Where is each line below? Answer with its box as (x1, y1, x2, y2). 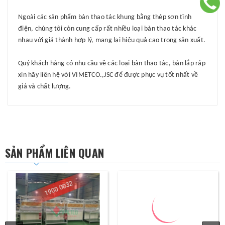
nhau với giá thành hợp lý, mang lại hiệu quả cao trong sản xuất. (18, 36, 205, 44)
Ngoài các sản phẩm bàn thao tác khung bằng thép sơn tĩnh (18, 13, 191, 21)
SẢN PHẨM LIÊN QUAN (5, 144, 104, 161)
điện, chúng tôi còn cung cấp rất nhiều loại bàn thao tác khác (18, 25, 197, 33)
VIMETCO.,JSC (72, 71, 113, 79)
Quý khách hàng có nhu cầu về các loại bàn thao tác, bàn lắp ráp (18, 59, 205, 67)
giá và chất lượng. (18, 82, 71, 90)
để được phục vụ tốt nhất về (113, 71, 198, 79)
